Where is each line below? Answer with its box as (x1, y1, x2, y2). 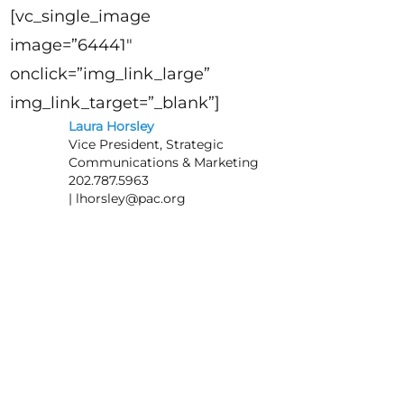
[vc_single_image (9, 6, 151, 27)
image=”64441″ (9, 35, 133, 56)
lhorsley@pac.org (75, 190, 186, 207)
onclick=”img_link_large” (9, 64, 210, 85)
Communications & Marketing (68, 154, 259, 171)
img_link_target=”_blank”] (9, 93, 220, 114)
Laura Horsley (68, 118, 154, 135)
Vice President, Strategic (68, 136, 224, 153)
